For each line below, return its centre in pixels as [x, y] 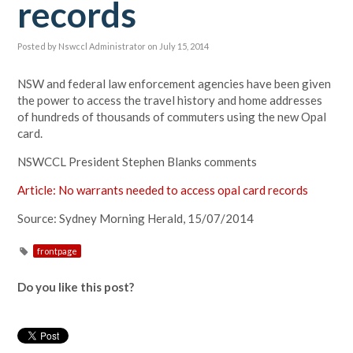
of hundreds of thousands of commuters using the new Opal [172, 117]
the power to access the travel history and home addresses [170, 100]
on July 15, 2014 [178, 46]
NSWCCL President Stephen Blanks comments [137, 162]
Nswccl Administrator [102, 46]
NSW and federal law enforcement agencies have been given [175, 84]
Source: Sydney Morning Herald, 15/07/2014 [136, 218]
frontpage [58, 251]
